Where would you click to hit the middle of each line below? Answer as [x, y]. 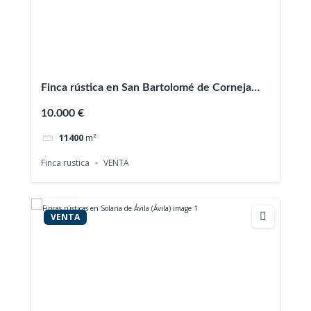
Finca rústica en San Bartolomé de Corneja [146, 87]
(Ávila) [56, 104]
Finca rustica [66, 163]
